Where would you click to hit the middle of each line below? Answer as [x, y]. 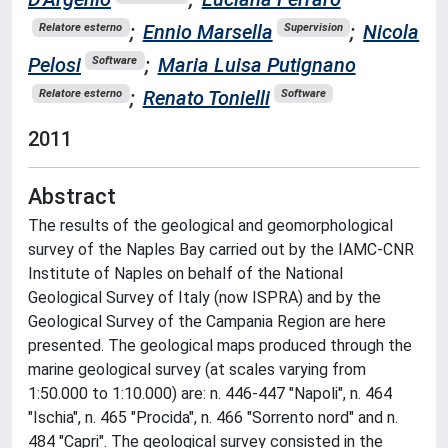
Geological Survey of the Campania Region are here [207, 321]
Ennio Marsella [207, 31]
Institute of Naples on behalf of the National [185, 273]
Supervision [313, 28]
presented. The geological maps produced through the [220, 345]
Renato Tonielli [206, 97]
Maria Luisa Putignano [256, 64]
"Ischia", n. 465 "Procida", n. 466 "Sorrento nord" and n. [213, 417]
